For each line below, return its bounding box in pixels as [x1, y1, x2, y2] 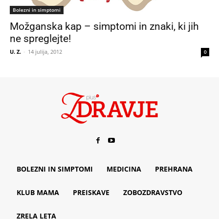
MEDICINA [107, 164, 141, 174]
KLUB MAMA [17, 187, 59, 197]
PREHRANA [155, 164, 193, 174]
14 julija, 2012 [28, 47, 62, 55]
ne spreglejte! [10, 32, 71, 44]
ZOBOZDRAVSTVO [123, 187, 182, 197]
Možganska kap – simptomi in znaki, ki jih [10, 20, 199, 32]
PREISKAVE [73, 187, 109, 197]
